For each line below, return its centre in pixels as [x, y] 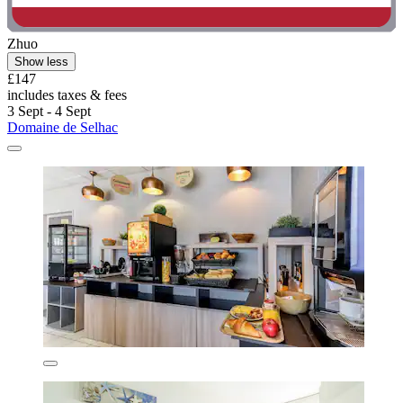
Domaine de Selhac [63, 127]
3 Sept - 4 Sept [49, 111]
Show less [41, 61]
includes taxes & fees [67, 94]
